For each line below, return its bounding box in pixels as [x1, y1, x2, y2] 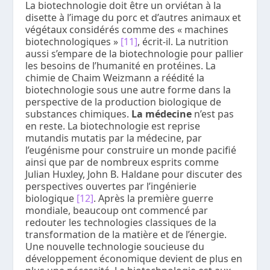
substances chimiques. [25, 107, 130, 121]
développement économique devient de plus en [25, 252, 243, 266]
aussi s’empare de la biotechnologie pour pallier [25, 47, 244, 61]
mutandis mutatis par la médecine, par [25, 131, 202, 145]
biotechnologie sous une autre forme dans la [25, 83, 231, 97]
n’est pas [192, 107, 234, 121]
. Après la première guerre [93, 192, 214, 206]
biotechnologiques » [25, 35, 121, 49]
